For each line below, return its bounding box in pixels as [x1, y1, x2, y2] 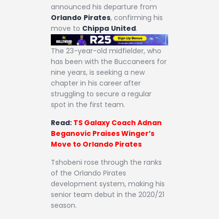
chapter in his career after [51, 78, 141, 88]
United [111, 23, 136, 34]
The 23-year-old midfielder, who [51, 45, 161, 56]
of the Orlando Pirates [51, 168, 126, 178]
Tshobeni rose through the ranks [51, 157, 162, 168]
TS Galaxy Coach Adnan [73, 118, 162, 128]
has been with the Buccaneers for [51, 56, 167, 66]
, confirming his [110, 13, 163, 23]
